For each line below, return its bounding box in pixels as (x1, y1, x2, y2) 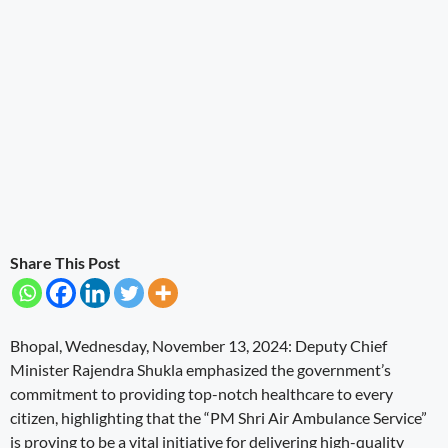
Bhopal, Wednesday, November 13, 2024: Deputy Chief (10, 335, 387, 355)
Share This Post (10, 252, 120, 272)
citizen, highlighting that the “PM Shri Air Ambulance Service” (10, 407, 427, 427)
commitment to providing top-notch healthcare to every (10, 383, 393, 403)
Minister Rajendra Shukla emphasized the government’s (10, 359, 391, 379)
